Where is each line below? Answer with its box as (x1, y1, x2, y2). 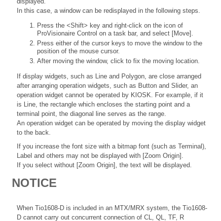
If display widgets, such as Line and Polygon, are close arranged (17, 72, 201, 80)
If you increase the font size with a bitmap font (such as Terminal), (17, 142, 206, 150)
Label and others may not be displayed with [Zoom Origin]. (17, 151, 184, 159)
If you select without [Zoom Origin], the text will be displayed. (17, 161, 192, 169)
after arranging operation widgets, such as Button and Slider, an (17, 81, 198, 89)
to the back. (17, 128, 51, 136)
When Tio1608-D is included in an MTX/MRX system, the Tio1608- (17, 204, 207, 212)
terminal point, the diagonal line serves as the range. (17, 110, 166, 117)
